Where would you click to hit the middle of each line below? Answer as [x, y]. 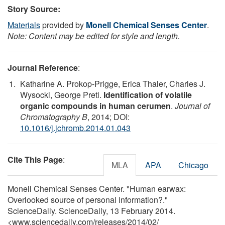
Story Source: [34, 9]
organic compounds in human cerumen [95, 105]
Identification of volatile [148, 94]
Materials [24, 25]
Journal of [192, 105]
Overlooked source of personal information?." [88, 199]
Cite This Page [35, 159]
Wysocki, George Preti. [62, 94]
